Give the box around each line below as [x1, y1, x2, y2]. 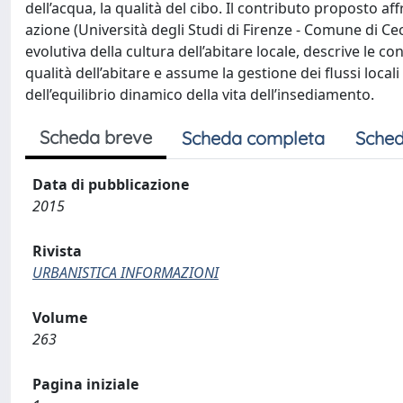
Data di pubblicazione [32, 175, 189, 194]
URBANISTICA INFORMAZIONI [32, 263, 219, 282]
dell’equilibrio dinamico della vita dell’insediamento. [25, 85, 374, 104]
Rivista [32, 241, 82, 261]
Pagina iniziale [32, 374, 139, 394]
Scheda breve [40, 126, 152, 148]
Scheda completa [182, 127, 325, 149]
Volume [32, 308, 87, 327]
